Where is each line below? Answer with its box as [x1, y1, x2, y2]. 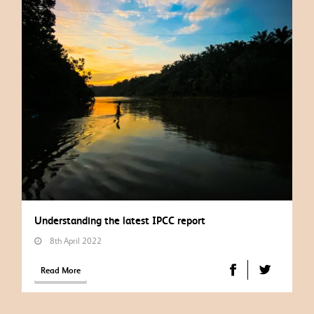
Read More [41, 264, 81, 275]
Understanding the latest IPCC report [34, 213, 206, 227]
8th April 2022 [41, 235, 102, 246]
